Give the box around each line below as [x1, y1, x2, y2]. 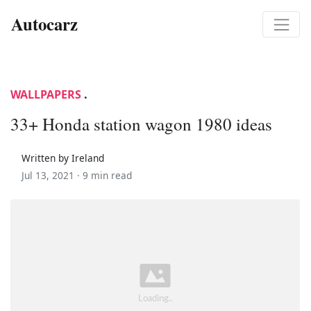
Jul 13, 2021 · [22, 168, 83, 182]
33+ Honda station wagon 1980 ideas [10, 112, 272, 135]
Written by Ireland [22, 151, 104, 165]
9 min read [83, 168, 132, 182]
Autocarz [11, 11, 78, 37]
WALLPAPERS [10, 86, 81, 102]
